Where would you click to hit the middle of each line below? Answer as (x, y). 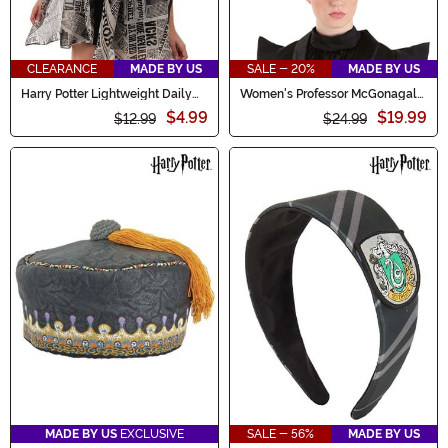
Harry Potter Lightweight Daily (106, 93)
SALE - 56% (280, 434)
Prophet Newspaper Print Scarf (107, 105)
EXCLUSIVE (150, 434)
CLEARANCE (62, 68)
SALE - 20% (280, 68)
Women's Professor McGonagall (330, 93)
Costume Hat (276, 105)
